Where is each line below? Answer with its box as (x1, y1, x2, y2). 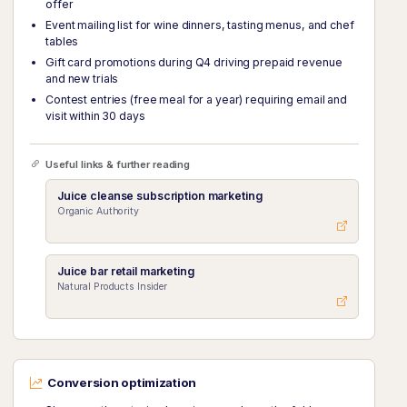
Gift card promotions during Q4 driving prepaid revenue (45, 55, 342, 69)
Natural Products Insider (56, 280, 167, 293)
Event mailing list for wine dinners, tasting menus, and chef (45, 17, 354, 32)
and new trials (45, 71, 119, 85)
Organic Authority (56, 204, 139, 217)
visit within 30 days (45, 108, 145, 123)
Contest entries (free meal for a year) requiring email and (45, 92, 347, 106)
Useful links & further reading (42, 157, 191, 171)
